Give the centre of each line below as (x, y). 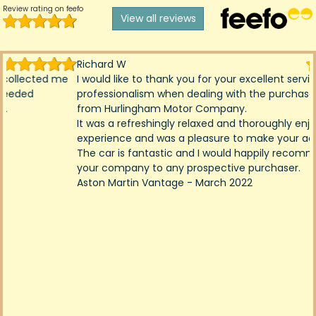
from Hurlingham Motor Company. (91, 109)
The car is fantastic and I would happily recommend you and (157, 153)
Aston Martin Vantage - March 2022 (94, 183)
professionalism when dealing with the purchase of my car (151, 94)
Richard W (31, 65)
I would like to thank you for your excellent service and (140, 79)
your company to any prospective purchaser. (118, 168)
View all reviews (158, 19)
